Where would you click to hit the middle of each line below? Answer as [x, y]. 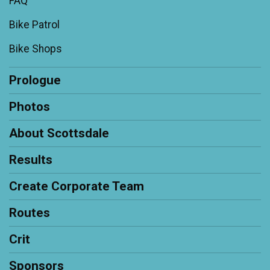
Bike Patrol [34, 25]
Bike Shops [36, 49]
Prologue [35, 80]
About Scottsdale [59, 133]
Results [31, 160]
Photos [30, 107]
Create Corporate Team [77, 187]
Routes [30, 213]
